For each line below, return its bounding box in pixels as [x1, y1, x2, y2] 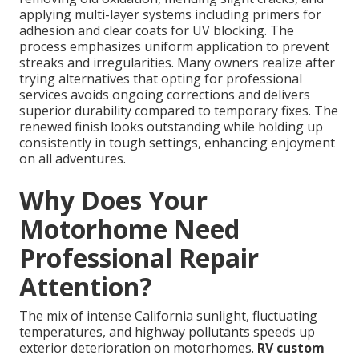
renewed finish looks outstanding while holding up [19, 118, 323, 136]
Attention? [19, 269, 152, 305]
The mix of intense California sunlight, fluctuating [19, 307, 317, 325]
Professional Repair [19, 240, 259, 276]
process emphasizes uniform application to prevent [19, 38, 329, 56]
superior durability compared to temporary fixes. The [19, 102, 338, 120]
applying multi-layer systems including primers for [19, 6, 321, 24]
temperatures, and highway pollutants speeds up [19, 323, 315, 341]
